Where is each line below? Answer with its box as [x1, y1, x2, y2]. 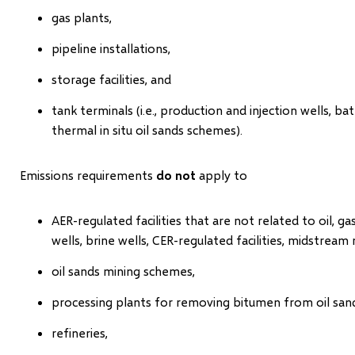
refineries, [51, 324, 108, 340]
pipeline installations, [51, 40, 170, 55]
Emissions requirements [19, 166, 156, 182]
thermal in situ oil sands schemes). [51, 121, 242, 137]
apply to [195, 166, 247, 182]
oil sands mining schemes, [51, 262, 195, 278]
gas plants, [51, 9, 112, 25]
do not [155, 166, 196, 182]
